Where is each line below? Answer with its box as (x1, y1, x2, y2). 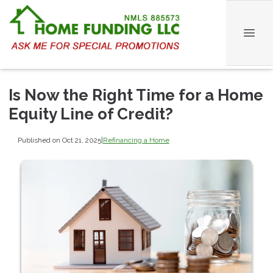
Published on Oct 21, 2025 (17, 135, 101, 144)
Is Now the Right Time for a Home (9, 86, 263, 104)
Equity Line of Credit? (9, 105, 173, 123)
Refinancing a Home (102, 135, 169, 144)
